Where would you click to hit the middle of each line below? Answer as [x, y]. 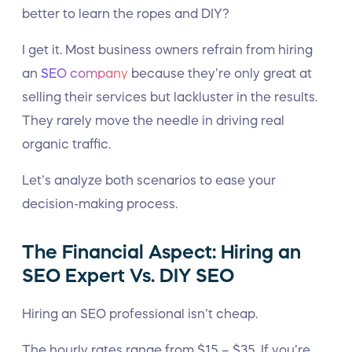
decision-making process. [100, 203]
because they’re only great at [220, 73]
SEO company [84, 73]
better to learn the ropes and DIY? [129, 13]
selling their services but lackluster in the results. [170, 97]
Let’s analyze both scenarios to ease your [149, 180]
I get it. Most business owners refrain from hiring [167, 49]
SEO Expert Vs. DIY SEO [128, 276]
